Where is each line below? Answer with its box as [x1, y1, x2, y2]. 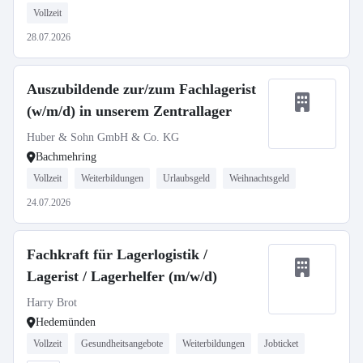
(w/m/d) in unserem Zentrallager [27, 103, 232, 119]
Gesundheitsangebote [81, 338, 163, 349]
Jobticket [264, 338, 298, 349]
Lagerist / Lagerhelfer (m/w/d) [27, 268, 217, 284]
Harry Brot [27, 297, 77, 309]
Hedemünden [36, 316, 96, 328]
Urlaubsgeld [163, 173, 210, 184]
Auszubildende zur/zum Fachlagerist [27, 81, 256, 97]
